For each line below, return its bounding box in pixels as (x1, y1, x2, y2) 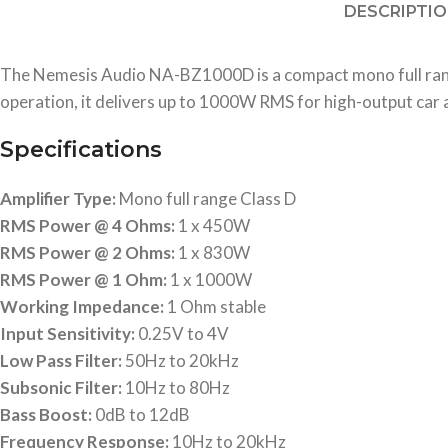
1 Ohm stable (164, 296, 266, 317)
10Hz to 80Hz (122, 377, 230, 398)
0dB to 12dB (92, 404, 190, 425)
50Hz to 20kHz (122, 350, 239, 371)
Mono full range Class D (116, 188, 296, 209)
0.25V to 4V (135, 323, 229, 344)
